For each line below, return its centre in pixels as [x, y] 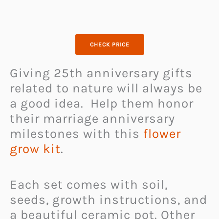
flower [162, 134]
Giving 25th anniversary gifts [101, 73]
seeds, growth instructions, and [109, 199]
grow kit [35, 149]
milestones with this [77, 134]
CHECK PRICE [109, 44]
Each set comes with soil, [89, 184]
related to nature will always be [106, 88]
